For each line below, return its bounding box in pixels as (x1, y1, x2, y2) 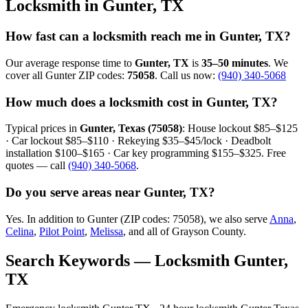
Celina (5, 225, 34, 237)
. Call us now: (155, 69, 218, 82)
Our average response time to (5, 57, 135, 69)
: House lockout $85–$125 (182, 122, 298, 135)
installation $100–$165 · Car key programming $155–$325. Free (5, 147, 286, 159)
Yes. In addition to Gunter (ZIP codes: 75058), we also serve (5, 212, 269, 225)
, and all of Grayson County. (123, 225, 246, 237)
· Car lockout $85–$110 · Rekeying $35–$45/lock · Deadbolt (5, 135, 271, 147)
